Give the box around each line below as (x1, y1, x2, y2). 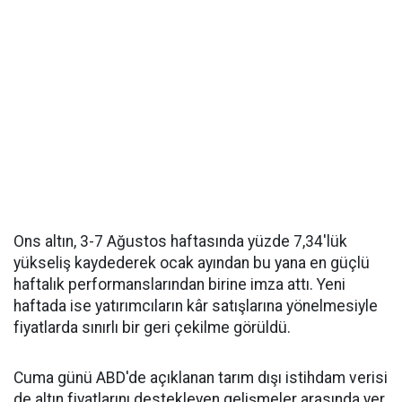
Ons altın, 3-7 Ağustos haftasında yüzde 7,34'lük (13, 232, 347, 250)
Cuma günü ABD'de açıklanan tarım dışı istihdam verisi (13, 369, 388, 387)
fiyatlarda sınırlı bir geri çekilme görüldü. (13, 319, 291, 336)
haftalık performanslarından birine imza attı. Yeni (13, 275, 345, 293)
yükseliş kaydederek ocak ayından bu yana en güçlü (13, 254, 370, 272)
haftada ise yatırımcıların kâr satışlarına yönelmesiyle (13, 297, 378, 315)
